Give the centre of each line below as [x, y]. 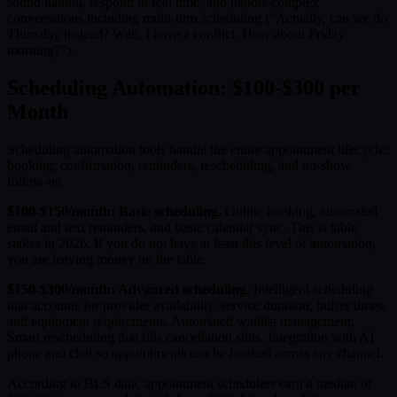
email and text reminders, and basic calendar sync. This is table [182, 228]
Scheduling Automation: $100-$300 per [184, 88]
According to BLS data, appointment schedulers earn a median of [190, 384]
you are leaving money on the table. [107, 260]
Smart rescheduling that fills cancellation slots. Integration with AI [191, 338]
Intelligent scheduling [311, 290]
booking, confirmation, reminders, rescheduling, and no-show [179, 166]
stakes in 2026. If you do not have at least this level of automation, [191, 244]
